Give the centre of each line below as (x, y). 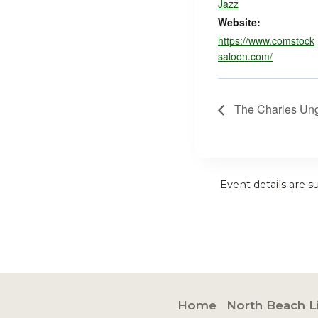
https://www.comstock (266, 40)
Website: (239, 22)
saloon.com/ (245, 56)
